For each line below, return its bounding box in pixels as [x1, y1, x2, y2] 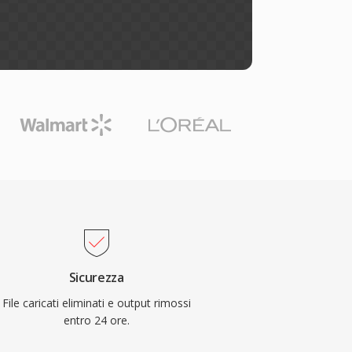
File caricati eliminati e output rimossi [2, 295, 191, 310]
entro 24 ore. [63, 313, 130, 328]
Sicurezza [68, 269, 124, 286]
